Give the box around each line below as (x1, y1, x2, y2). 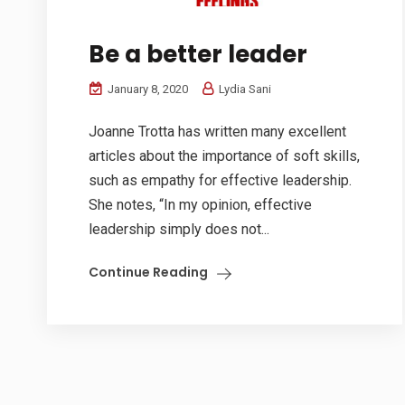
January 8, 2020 (105, 81, 188, 96)
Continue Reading (89, 262, 208, 281)
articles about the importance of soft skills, (89, 146, 360, 165)
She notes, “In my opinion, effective (89, 195, 312, 213)
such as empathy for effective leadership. (89, 171, 352, 189)
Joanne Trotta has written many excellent (89, 122, 346, 140)
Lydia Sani (216, 81, 271, 96)
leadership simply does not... (89, 220, 269, 238)
